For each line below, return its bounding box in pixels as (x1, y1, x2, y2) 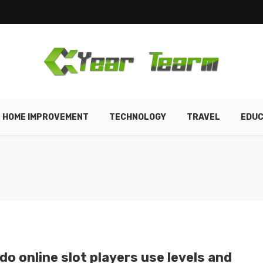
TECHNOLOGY (109, 112, 166, 122)
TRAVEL (186, 112, 220, 122)
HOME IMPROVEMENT (2, 112, 89, 122)
